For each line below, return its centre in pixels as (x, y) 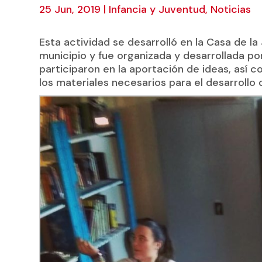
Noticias (231, 9)
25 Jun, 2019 (70, 9)
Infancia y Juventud (157, 9)
